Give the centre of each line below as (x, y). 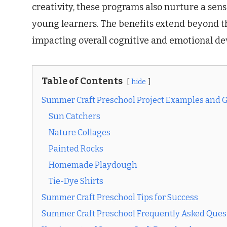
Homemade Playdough (93, 165)
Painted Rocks (76, 149)
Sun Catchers (74, 117)
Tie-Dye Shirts (76, 181)
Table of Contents (82, 81)
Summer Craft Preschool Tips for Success (120, 198)
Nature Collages (80, 133)
